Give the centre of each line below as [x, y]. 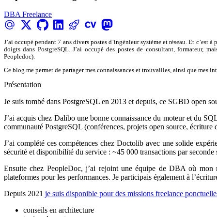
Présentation [23, 84]
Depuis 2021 [24, 193]
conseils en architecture [59, 210]
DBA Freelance [28, 15]
